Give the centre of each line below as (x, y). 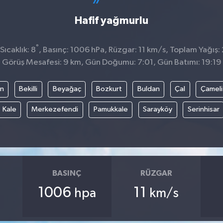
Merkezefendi (55, 110)
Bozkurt (109, 89)
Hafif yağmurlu (111, 20)
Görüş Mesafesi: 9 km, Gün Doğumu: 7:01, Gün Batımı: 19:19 (111, 62)
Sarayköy (158, 110)
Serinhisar (203, 110)
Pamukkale (111, 110)
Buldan (148, 89)
